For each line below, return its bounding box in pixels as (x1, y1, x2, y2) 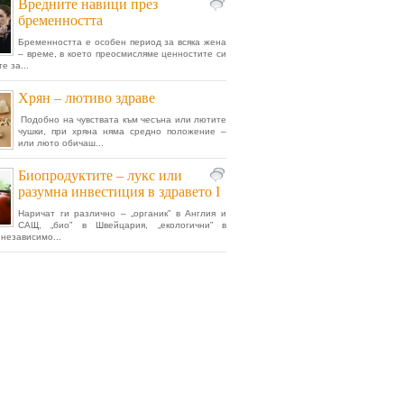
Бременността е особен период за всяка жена (18, 37, 226, 47)
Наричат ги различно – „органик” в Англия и (18, 208, 226, 218)
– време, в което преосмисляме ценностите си (18, 49, 226, 59)
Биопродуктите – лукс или (18, 168, 182, 183)
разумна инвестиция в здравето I (18, 184, 220, 199)
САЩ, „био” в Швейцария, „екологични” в (18, 220, 226, 230)
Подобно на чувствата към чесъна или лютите (18, 115, 226, 124)
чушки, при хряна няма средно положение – (18, 126, 226, 136)
